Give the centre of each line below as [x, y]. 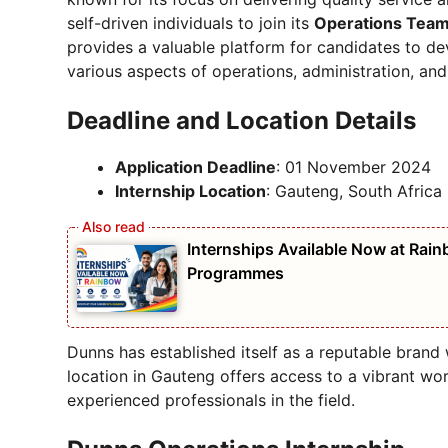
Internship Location [190, 190]
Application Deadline [195, 166]
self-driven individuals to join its [190, 22]
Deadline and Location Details [241, 120]
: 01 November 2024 [353, 166]
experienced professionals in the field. [211, 399]
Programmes [235, 272]
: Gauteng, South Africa [354, 190]
